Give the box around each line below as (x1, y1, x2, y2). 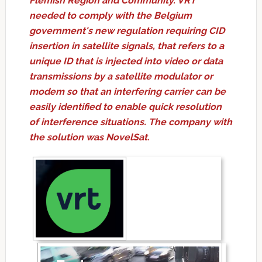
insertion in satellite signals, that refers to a (29, 40, 224, 51)
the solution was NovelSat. (29, 131, 150, 143)
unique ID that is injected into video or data (29, 55, 223, 67)
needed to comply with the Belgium (29, 9, 192, 21)
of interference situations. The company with (29, 116, 232, 127)
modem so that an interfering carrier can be (29, 85, 226, 97)
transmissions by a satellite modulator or (29, 70, 213, 82)
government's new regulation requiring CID (29, 25, 225, 36)
